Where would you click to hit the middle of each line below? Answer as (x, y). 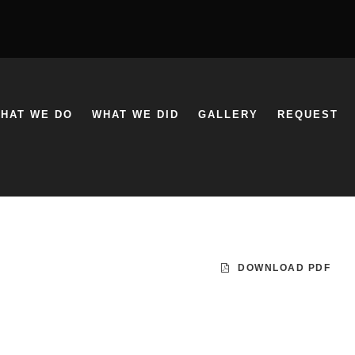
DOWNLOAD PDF (284, 268)
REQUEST (308, 115)
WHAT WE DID (136, 115)
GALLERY (228, 115)
